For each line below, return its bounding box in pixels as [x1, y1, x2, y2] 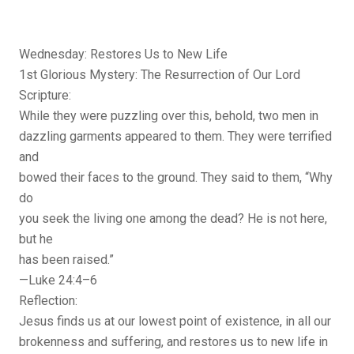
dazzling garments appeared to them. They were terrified [19, 129, 332, 145]
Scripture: [19, 88, 71, 104]
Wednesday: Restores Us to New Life [19, 47, 228, 62]
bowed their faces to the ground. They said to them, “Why [19, 170, 333, 186]
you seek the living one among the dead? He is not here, [19, 211, 327, 227]
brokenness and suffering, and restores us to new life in [19, 334, 328, 350]
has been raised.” [19, 252, 114, 268]
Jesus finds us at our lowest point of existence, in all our [19, 314, 331, 330]
